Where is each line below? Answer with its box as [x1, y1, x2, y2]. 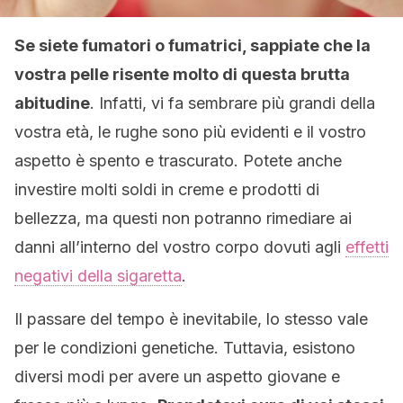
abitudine [14, 94, 90, 112]
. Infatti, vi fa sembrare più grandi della [90, 94, 375, 112]
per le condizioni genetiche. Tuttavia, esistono [14, 338, 355, 357]
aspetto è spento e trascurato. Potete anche [14, 151, 342, 170]
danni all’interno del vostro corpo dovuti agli [14, 237, 345, 256]
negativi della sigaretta [14, 266, 182, 285]
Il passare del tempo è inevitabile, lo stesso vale [14, 309, 368, 328]
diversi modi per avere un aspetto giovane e [14, 367, 340, 386]
